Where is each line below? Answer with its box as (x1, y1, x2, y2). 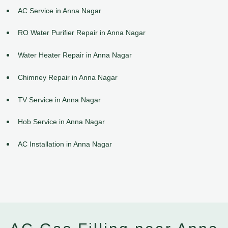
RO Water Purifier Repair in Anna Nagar (18, 28, 146, 37)
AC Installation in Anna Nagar (18, 140, 112, 149)
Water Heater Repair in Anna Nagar (18, 51, 132, 60)
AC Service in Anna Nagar (18, 6, 101, 15)
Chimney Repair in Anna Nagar (18, 73, 118, 81)
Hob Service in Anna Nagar (18, 118, 105, 126)
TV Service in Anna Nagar (18, 95, 101, 104)
